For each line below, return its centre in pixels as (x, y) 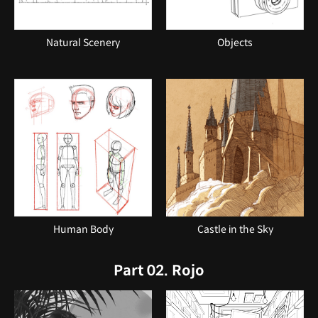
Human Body (83, 229)
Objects (235, 42)
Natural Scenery (83, 42)
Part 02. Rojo (159, 270)
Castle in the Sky (235, 229)
